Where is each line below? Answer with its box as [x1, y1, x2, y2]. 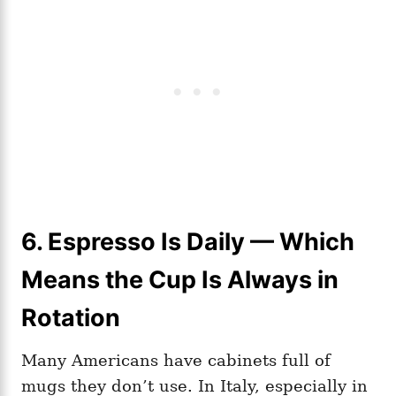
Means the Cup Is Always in [21, 264, 339, 294]
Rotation [21, 302, 120, 332]
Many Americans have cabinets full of [21, 350, 331, 369]
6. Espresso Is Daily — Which [21, 226, 354, 256]
